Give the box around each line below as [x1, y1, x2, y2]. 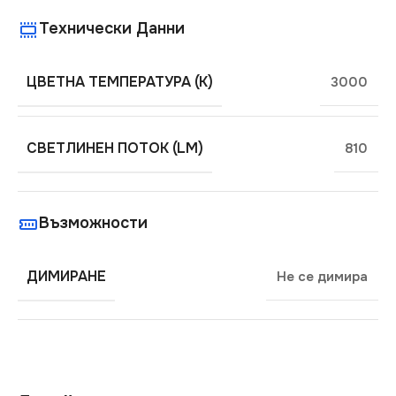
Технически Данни [39, 18, 185, 38]
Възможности [39, 212, 148, 232]
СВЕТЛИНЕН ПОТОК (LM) [27, 139, 203, 158]
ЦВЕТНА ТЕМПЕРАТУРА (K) [27, 72, 213, 92]
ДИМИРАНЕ [27, 267, 106, 286]
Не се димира [277, 268, 368, 286]
